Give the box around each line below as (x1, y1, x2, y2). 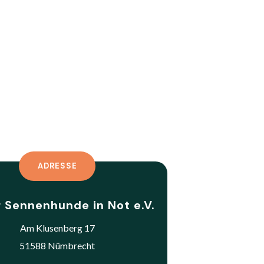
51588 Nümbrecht (19, 239, 95, 251)
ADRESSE (37, 161, 77, 171)
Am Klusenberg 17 (19, 222, 95, 233)
